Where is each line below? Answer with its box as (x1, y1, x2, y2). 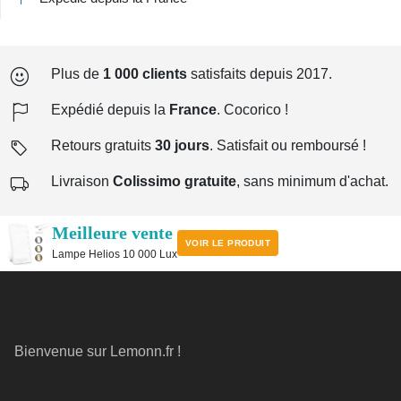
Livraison (51, 174, 113, 190)
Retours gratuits (51, 138, 155, 154)
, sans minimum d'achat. (236, 174, 388, 190)
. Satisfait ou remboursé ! (209, 138, 366, 154)
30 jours (155, 138, 209, 154)
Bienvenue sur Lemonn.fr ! (14, 344, 181, 360)
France (169, 102, 217, 118)
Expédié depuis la (51, 102, 169, 118)
